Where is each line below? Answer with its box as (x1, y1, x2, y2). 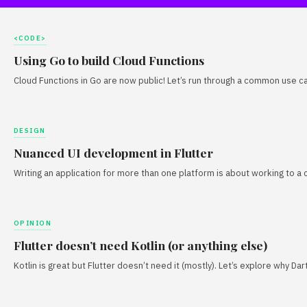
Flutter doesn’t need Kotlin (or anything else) (14, 236, 267, 253)
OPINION (14, 218, 52, 228)
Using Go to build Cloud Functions (14, 51, 204, 68)
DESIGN (14, 125, 46, 135)
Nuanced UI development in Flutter (14, 144, 213, 160)
